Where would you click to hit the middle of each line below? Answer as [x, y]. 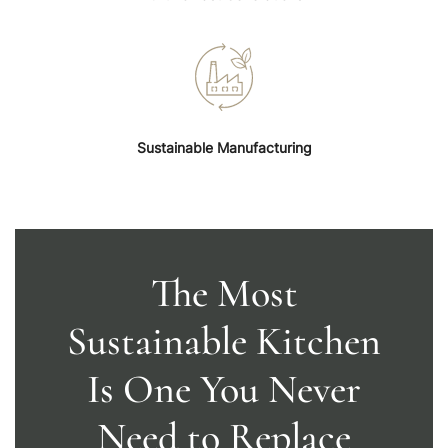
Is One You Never [224, 389]
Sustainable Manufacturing [224, 148]
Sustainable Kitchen [224, 341]
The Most [224, 293]
